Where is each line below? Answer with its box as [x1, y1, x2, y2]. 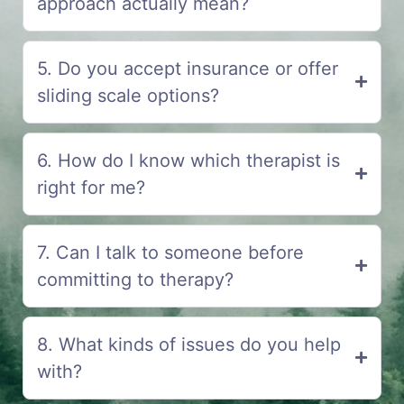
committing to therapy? [37, 268, 234, 290]
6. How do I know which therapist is [37, 149, 340, 171]
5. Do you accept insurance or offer [37, 57, 338, 79]
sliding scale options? [37, 84, 219, 106]
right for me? [37, 176, 145, 198]
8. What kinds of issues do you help [37, 333, 341, 355]
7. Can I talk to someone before [37, 241, 304, 263]
